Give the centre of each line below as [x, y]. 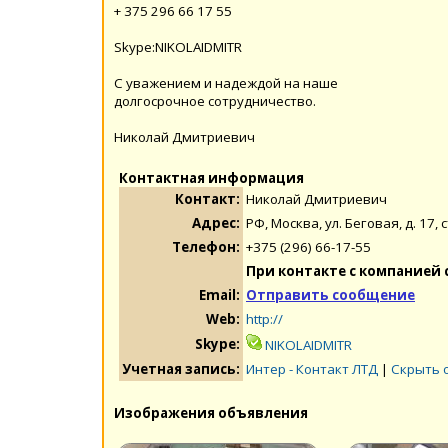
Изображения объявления [211, 412]
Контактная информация [211, 177]
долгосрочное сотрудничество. [215, 100]
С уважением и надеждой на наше [226, 82]
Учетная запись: [181, 368]
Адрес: [216, 222]
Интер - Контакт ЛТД [312, 368]
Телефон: [206, 246]
